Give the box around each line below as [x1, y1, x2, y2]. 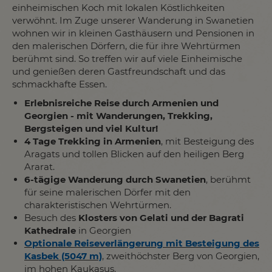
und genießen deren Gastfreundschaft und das [12, 65, 225, 77]
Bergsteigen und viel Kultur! [24, 122, 158, 134]
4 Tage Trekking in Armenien [24, 135, 161, 147]
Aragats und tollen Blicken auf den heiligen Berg [24, 148, 244, 160]
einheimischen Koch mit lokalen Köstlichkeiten [12, 1, 225, 13]
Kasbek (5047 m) [24, 250, 102, 262]
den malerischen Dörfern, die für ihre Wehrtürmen [12, 39, 240, 52]
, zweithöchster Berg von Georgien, [102, 250, 259, 262]
